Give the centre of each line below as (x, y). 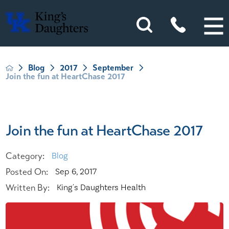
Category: (25, 156)
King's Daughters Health (101, 187)
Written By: (28, 187)
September (113, 68)
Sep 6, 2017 (76, 171)
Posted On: (27, 171)
